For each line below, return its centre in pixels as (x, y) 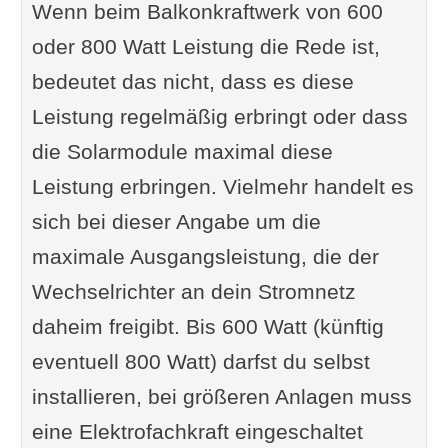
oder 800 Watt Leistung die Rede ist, (205, 46)
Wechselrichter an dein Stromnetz (193, 291)
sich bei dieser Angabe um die (176, 221)
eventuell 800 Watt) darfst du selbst (200, 361)
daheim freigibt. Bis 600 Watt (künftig (207, 326)
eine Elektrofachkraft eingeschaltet (197, 431)
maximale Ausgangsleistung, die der (205, 256)
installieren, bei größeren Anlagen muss (221, 396)
